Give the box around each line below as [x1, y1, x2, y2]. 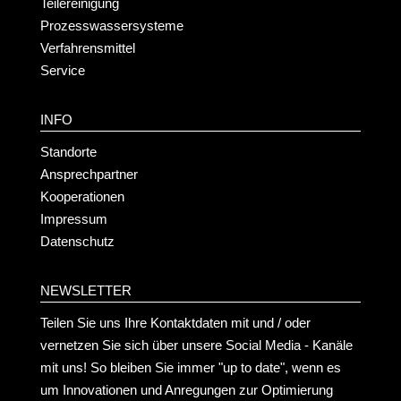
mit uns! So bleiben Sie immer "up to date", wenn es [39, 360, 341, 375]
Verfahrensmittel [39, 40, 135, 55]
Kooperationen [39, 189, 124, 204]
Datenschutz [39, 234, 115, 249]
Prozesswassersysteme [39, 18, 183, 33]
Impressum [39, 211, 107, 226]
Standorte [39, 144, 97, 159]
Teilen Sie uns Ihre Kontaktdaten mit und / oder [39, 315, 311, 330]
